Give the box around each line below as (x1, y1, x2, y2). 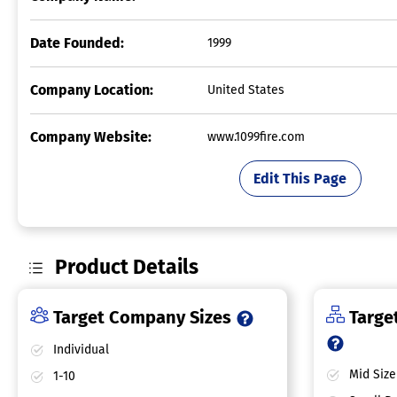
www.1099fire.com (207, 129, 305, 145)
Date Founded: (30, 35, 124, 52)
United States (207, 82, 284, 98)
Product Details (55, 255, 199, 280)
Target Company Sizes (49, 307, 236, 329)
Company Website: (30, 128, 152, 146)
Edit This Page (253, 169, 347, 187)
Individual (50, 342, 109, 358)
